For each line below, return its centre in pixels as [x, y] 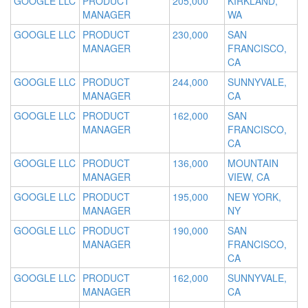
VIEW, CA [249, 177]
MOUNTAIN [253, 163]
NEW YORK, [254, 197]
